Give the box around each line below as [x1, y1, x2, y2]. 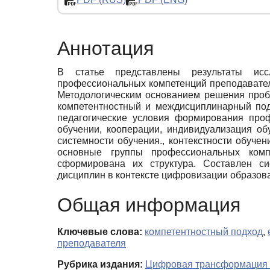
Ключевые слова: [57, 227, 142, 237]
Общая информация [57, 194, 240, 216]
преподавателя [57, 238, 126, 249]
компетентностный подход [145, 227, 263, 237]
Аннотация [57, 37, 154, 60]
